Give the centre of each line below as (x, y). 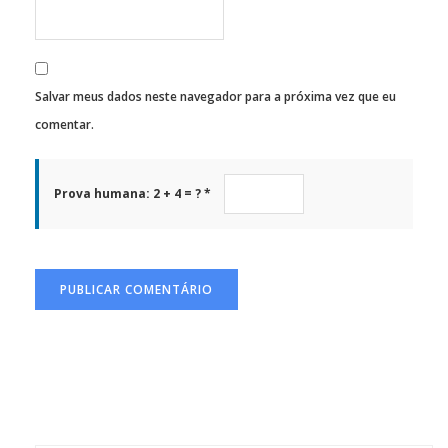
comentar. (64, 125)
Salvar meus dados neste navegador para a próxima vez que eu (215, 97)
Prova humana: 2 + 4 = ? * (134, 194)
